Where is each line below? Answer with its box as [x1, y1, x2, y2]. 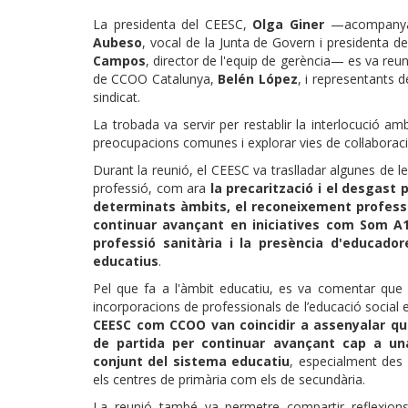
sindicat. [93, 88, 140, 106]
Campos [93, 52, 146, 69]
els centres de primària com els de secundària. [93, 371, 365, 388]
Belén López [218, 70, 298, 87]
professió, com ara [93, 179, 210, 197]
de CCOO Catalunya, [93, 70, 219, 87]
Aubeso [93, 34, 142, 51]
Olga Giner [252, 15, 324, 33]
